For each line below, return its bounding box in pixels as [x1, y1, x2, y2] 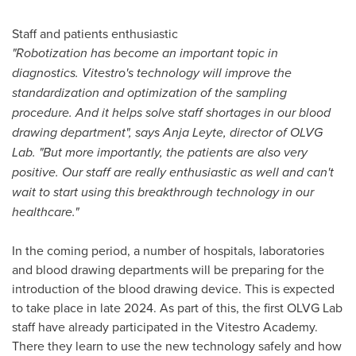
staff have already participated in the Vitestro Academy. [12, 317, 318, 335]
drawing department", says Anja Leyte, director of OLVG [12, 122, 323, 141]
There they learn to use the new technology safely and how [12, 336, 342, 354]
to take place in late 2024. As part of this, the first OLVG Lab [12, 298, 342, 316]
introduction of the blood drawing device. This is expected [12, 279, 335, 297]
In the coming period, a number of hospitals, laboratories [12, 241, 324, 259]
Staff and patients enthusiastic [12, 24, 178, 42]
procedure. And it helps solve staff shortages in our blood [12, 103, 331, 122]
